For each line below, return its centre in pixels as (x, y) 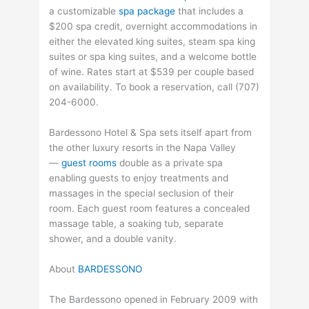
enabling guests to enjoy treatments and (139, 178)
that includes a (210, 11)
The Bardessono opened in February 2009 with (154, 299)
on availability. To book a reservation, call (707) (154, 87)
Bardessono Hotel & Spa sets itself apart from (151, 133)
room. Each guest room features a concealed (150, 209)
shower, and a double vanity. (113, 239)
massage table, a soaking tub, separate (137, 224)
